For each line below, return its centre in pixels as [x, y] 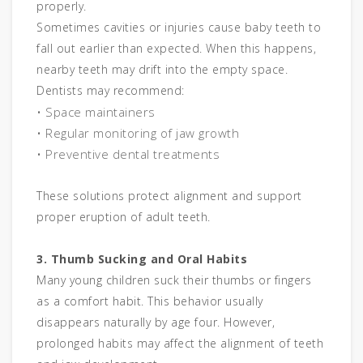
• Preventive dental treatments [128, 154]
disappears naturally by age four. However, [156, 322]
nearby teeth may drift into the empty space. [162, 70]
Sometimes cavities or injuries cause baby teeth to [179, 28]
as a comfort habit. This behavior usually [150, 301]
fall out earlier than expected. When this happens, [176, 49]
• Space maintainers [96, 112]
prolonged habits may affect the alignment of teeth [180, 344]
